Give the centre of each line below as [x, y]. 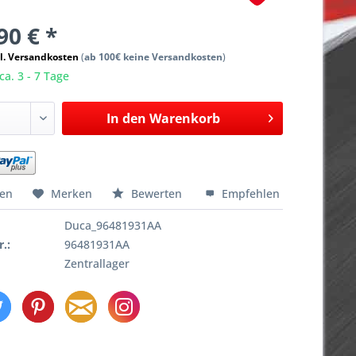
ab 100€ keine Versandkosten [154, 56]
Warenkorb [184, 118]
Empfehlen [250, 193]
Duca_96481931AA [113, 225]
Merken [72, 193]
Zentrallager [97, 263]
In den [126, 118]
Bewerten [157, 193]
